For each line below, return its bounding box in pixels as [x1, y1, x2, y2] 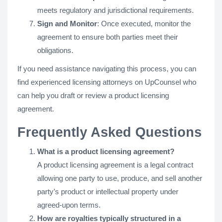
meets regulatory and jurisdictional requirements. [37, 5, 194, 14]
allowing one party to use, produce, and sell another [37, 173, 202, 182]
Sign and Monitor [37, 19, 97, 28]
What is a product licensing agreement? [37, 147, 174, 156]
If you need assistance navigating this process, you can [17, 64, 196, 73]
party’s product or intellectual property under [37, 187, 178, 196]
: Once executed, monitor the [97, 19, 191, 28]
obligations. [37, 46, 73, 55]
